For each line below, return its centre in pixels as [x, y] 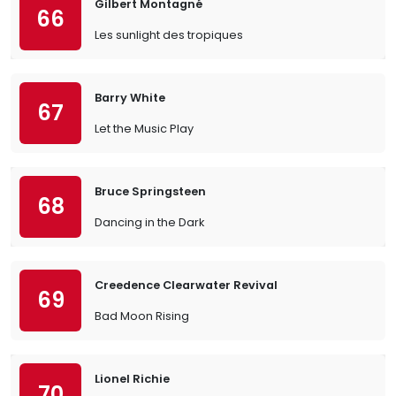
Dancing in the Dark [149, 222]
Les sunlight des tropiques [169, 35]
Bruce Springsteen [150, 191]
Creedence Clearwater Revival [186, 285]
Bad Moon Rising [142, 316]
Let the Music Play [144, 129]
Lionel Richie [132, 379]
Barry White [130, 98]
